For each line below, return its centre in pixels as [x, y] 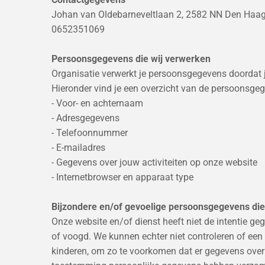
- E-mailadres [78, 147]
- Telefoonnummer [90, 132]
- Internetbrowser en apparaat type [122, 177]
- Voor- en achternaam [97, 103]
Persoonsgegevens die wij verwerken [131, 59]
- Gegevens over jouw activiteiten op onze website [154, 162]
